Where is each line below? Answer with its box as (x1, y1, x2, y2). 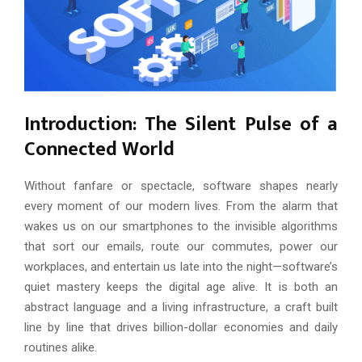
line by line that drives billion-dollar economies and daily (24, 319, 338, 335)
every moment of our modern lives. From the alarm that (24, 198, 338, 213)
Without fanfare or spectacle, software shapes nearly (24, 178, 338, 193)
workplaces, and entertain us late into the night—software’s (24, 259, 338, 274)
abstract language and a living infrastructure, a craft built (24, 299, 338, 314)
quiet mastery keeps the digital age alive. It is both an (24, 279, 338, 294)
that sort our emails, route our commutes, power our (24, 238, 338, 254)
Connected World (24, 133, 175, 166)
